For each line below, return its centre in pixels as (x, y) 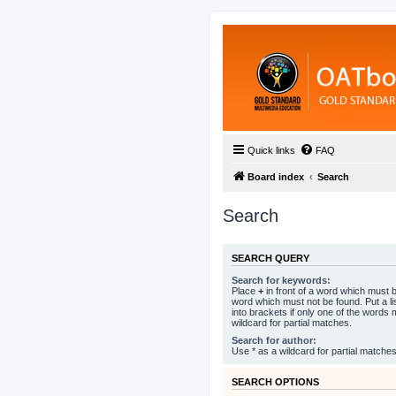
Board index (276, 177)
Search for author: (274, 340)
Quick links (271, 150)
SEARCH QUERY (270, 259)
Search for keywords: (281, 280)
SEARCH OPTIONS (275, 381)
